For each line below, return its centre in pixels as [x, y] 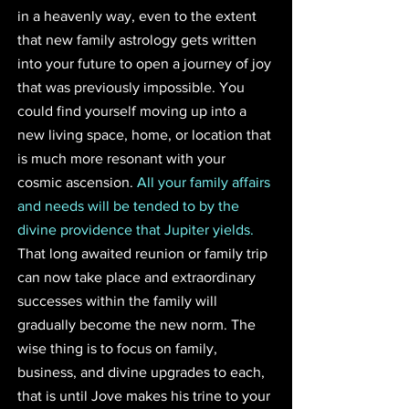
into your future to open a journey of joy [146, 63]
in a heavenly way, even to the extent [139, 16]
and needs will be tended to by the [130, 205]
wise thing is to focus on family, [119, 348]
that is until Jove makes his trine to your [146, 395]
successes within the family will [119, 300]
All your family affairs [205, 182]
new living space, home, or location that [146, 134]
